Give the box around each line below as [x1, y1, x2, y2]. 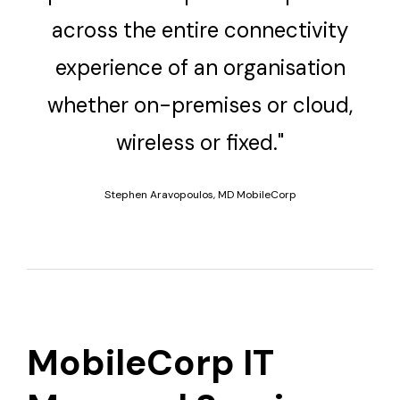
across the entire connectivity [52, 16, 348, 45]
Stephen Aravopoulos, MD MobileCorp [104, 187, 296, 203]
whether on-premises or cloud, [47, 91, 353, 120]
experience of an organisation [54, 54, 346, 82]
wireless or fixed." [116, 129, 284, 157]
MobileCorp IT [27, 338, 274, 386]
